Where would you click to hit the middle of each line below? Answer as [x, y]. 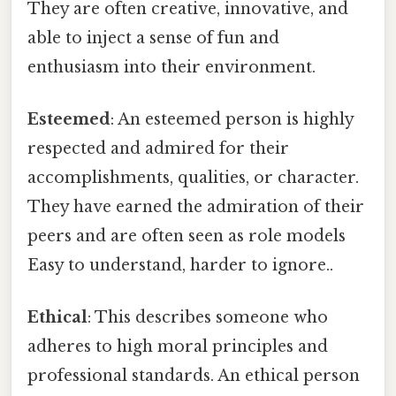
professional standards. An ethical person [194, 376]
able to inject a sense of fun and [153, 38]
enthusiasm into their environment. [171, 67]
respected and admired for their [158, 149]
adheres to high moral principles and [178, 347]
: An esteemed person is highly [232, 120]
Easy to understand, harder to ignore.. [180, 266]
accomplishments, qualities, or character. [193, 178]
